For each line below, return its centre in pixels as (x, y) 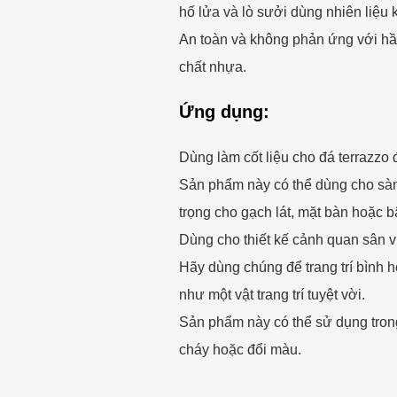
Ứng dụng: (224, 112)
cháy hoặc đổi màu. (240, 350)
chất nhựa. (212, 67)
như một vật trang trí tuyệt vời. (272, 295)
